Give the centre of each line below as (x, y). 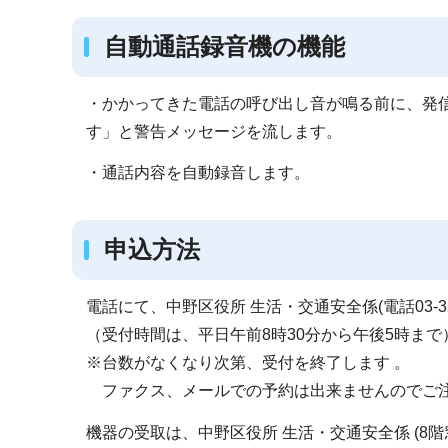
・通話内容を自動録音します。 (197, 173)
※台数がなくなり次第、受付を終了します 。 (247, 362)
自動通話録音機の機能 (224, 46)
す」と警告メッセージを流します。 (213, 131)
